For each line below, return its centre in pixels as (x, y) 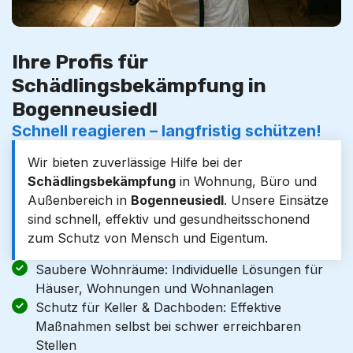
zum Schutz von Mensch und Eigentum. (148, 238)
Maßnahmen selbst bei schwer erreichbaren (168, 326)
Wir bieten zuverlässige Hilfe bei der (135, 162)
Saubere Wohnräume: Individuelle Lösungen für (179, 269)
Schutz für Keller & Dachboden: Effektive (158, 307)
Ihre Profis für (80, 62)
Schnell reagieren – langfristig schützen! (167, 131)
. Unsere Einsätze (276, 200)
